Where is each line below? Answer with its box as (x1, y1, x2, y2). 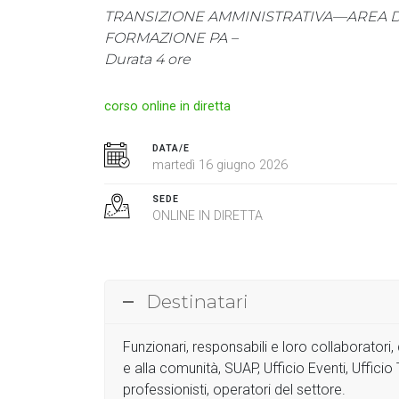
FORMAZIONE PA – (104, 28, 238, 46)
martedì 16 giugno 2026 (152, 157, 289, 173)
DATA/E (152, 142, 191, 154)
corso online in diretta (104, 98, 231, 114)
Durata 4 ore (104, 50, 191, 68)
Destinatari (146, 289, 248, 313)
